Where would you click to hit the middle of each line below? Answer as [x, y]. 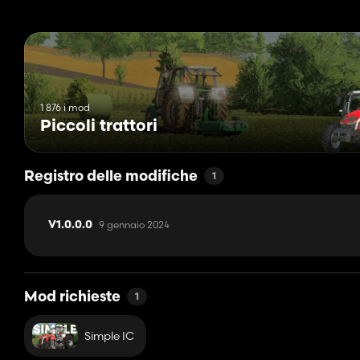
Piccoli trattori [99, 127]
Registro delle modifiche [111, 178]
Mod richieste [72, 298]
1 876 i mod [65, 108]
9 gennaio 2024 [134, 225]
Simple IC [109, 335]
